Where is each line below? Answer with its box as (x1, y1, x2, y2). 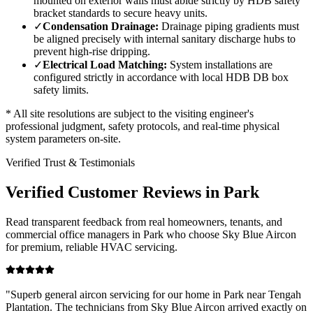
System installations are (167, 58, 272, 71)
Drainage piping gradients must (159, 20, 299, 32)
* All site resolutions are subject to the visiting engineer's (6, 107, 254, 119)
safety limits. (34, 83, 89, 96)
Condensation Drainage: (43, 20, 159, 32)
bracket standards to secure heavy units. (34, 6, 208, 19)
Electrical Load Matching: (43, 58, 167, 71)
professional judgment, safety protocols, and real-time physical (6, 119, 279, 132)
